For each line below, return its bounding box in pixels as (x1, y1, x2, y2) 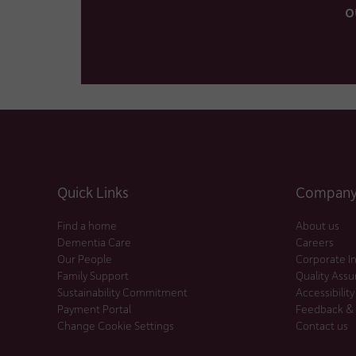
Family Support (57, 267, 129, 283)
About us (296, 217, 339, 233)
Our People (57, 250, 112, 266)
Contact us (296, 317, 348, 333)
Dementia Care (57, 234, 131, 250)
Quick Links (57, 181, 129, 202)
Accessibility (296, 284, 354, 300)
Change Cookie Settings (57, 317, 174, 333)
